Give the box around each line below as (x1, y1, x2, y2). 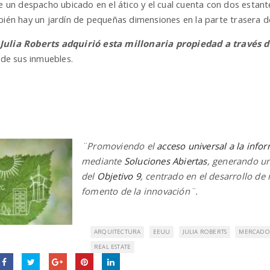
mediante (81, 154, 124, 167)
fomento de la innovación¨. (81, 184, 198, 197)
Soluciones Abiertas (124, 154, 207, 167)
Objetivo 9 (96, 169, 140, 182)
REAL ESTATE (94, 242, 131, 251)
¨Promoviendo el (81, 139, 157, 152)
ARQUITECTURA (94, 227, 141, 236)
